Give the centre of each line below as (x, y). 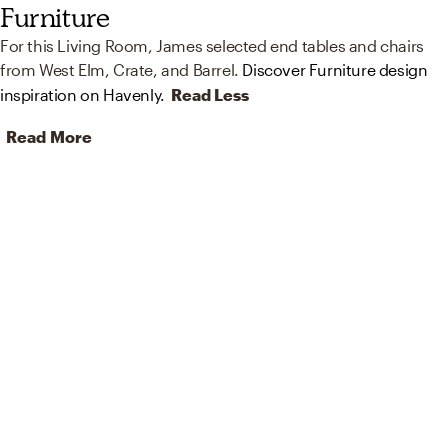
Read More (49, 137)
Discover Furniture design (335, 70)
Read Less (209, 95)
